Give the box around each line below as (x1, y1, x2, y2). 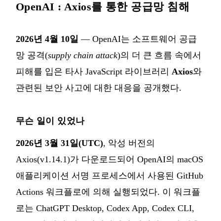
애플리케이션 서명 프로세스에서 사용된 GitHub (16, 171, 203, 181)
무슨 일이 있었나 (16, 116, 85, 126)
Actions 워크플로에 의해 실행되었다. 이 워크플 (16, 187, 200, 197)
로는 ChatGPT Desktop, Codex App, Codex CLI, (16, 203, 194, 214)
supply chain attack (48, 50, 117, 61)
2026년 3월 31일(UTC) (16, 138, 103, 148)
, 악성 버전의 (103, 138, 155, 148)
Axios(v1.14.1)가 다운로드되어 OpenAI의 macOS (16, 154, 203, 165)
